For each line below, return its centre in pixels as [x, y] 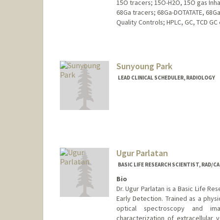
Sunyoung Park [144, 66]
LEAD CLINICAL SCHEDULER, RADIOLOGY [166, 78]
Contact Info [135, 42]
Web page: [131, 54]
